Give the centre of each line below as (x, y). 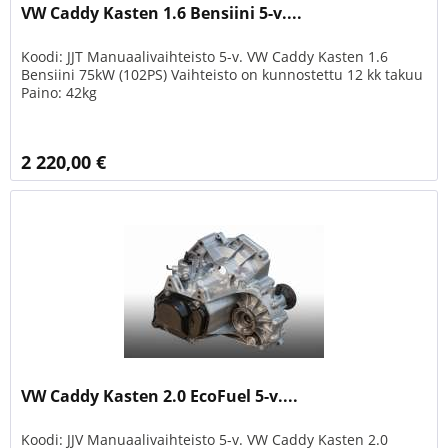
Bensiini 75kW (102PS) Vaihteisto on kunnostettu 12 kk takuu (222, 75)
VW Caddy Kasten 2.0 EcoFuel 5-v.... (160, 396)
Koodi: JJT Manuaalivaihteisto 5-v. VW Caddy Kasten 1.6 (205, 57)
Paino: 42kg (59, 93)
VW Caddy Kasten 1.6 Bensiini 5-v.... (162, 13)
